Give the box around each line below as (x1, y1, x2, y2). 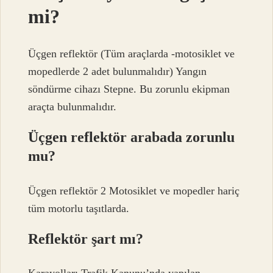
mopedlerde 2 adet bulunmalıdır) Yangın (28, 65, 207, 78)
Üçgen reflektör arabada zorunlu (28, 129, 235, 146)
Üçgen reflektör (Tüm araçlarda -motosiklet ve (28, 48, 235, 60)
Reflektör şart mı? (28, 230, 144, 247)
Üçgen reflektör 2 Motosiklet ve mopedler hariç (28, 184, 240, 197)
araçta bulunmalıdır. (28, 101, 117, 113)
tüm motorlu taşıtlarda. (28, 202, 130, 214)
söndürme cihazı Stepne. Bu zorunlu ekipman (28, 83, 230, 96)
